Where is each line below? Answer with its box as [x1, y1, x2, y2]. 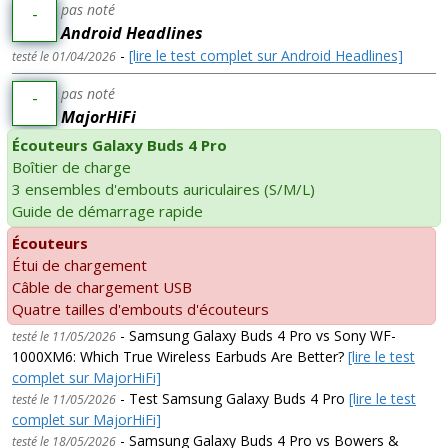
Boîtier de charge [12, 156, 131, 177]
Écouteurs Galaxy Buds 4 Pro [12, 134, 227, 155]
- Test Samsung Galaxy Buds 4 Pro [116, 388, 349, 408]
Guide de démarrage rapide [12, 200, 203, 221]
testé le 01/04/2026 [12, 47, 116, 65]
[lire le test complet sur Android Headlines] [129, 45, 403, 65]
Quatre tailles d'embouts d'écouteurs [12, 298, 269, 319]
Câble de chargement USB [12, 276, 192, 297]
